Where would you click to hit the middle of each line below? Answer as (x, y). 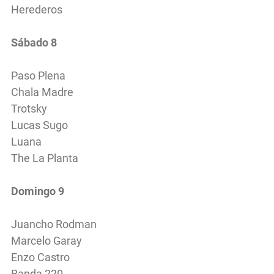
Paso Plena (38, 75)
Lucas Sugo (39, 125)
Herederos (37, 9)
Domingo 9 (38, 191)
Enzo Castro (40, 257)
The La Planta (45, 158)
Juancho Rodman (54, 224)
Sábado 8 (34, 42)
